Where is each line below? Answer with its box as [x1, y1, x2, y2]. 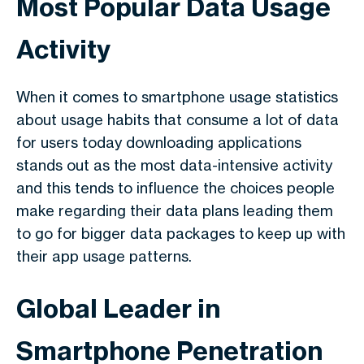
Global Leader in [16, 292, 220, 324]
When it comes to [16, 88, 141, 106]
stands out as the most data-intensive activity [16, 156, 332, 174]
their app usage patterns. [16, 247, 192, 265]
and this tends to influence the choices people [16, 179, 335, 197]
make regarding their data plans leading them [16, 201, 333, 219]
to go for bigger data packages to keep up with [16, 224, 345, 242]
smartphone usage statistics [141, 88, 338, 106]
